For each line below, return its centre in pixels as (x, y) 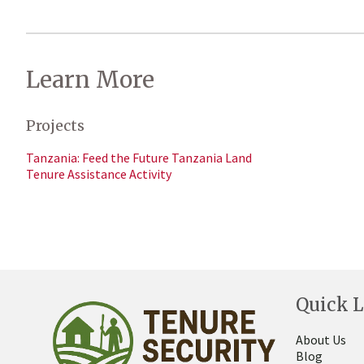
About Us (321, 340)
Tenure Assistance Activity (99, 174)
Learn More (90, 80)
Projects (55, 126)
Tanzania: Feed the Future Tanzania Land (139, 158)
